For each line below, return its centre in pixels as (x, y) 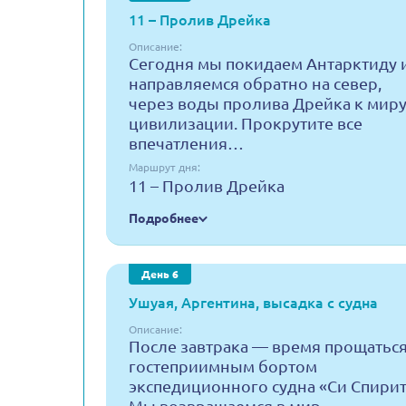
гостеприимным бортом (223, 366)
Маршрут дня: (164, 167)
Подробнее (164, 218)
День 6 (160, 274)
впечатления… (186, 143)
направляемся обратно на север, (255, 83)
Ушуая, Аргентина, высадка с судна (253, 303)
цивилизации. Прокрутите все (246, 123)
